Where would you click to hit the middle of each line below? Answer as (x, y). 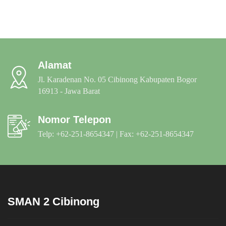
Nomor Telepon (74, 119)
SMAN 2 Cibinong (53, 201)
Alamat (55, 65)
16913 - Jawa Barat (69, 91)
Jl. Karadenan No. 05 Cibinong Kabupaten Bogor (117, 79)
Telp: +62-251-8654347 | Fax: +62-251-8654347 (116, 134)
